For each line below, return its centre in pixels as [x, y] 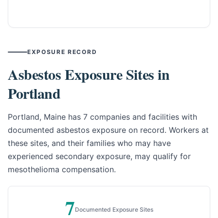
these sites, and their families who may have [89, 143]
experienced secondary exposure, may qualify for [99, 156]
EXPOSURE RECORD [62, 52]
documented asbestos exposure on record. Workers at [108, 130]
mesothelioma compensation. [62, 170]
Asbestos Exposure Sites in [89, 74]
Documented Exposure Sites [114, 209]
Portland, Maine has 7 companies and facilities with [102, 117]
